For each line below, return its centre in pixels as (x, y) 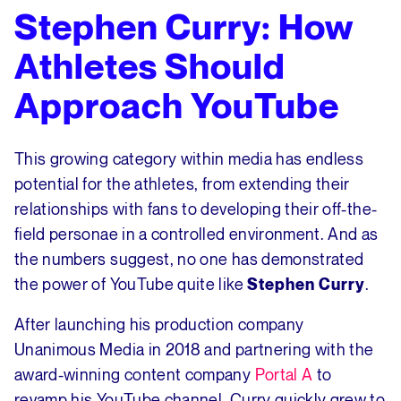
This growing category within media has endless (189, 159)
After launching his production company (159, 324)
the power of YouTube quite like (131, 284)
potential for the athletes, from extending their (182, 184)
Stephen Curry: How (184, 26)
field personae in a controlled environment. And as (196, 234)
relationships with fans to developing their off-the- (196, 209)
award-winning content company (135, 375)
